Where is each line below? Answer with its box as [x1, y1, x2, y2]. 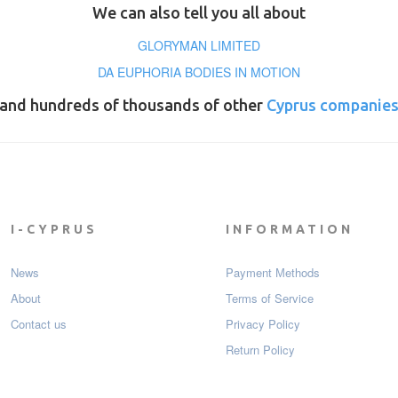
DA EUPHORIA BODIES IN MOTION [97, 63, 300, 81]
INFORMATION [226, 222, 354, 236]
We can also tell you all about [92, 4, 306, 21]
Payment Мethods [226, 264, 320, 281]
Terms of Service [226, 290, 314, 306]
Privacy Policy [226, 315, 300, 332]
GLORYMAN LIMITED [137, 36, 260, 54]
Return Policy [226, 341, 295, 358]
